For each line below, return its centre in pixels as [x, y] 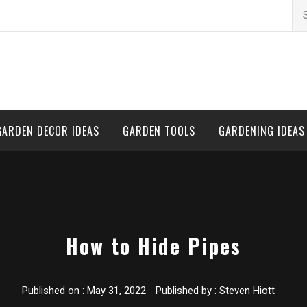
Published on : [54, 291]
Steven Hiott [247, 291]
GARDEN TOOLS [159, 131]
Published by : [186, 291]
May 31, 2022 [116, 291]
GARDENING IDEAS [262, 131]
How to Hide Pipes [153, 246]
